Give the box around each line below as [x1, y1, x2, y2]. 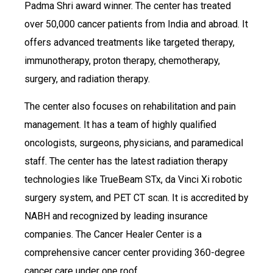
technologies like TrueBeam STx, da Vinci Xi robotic [24, 173, 242, 185]
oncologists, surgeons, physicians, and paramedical [24, 136, 243, 149]
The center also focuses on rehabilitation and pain [24, 100, 236, 112]
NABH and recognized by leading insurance [24, 210, 208, 222]
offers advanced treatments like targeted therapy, [24, 37, 235, 49]
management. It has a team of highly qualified [24, 118, 216, 130]
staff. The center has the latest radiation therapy [24, 155, 228, 167]
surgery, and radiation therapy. [24, 73, 152, 85]
